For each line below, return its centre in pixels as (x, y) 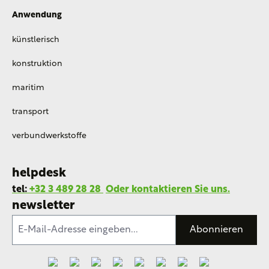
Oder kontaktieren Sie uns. (168, 190)
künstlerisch (36, 40)
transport (30, 112)
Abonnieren (216, 230)
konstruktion (37, 64)
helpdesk (39, 174)
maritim (28, 88)
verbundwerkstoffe (49, 136)
